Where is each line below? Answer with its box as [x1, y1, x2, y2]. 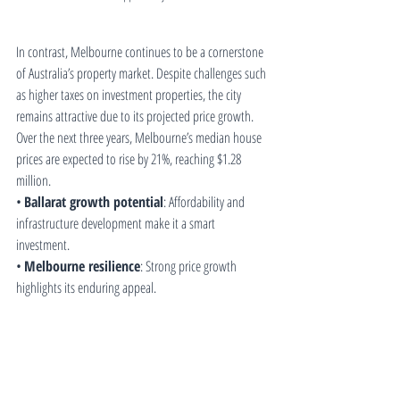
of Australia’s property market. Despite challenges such [16, 63, 269, 84]
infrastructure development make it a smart [16, 213, 218, 234]
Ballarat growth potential [24, 192, 163, 212]
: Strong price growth [140, 256, 239, 277]
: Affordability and [163, 192, 247, 212]
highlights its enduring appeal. [16, 278, 156, 298]
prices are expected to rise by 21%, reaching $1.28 [16, 149, 244, 170]
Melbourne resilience [24, 256, 140, 277]
